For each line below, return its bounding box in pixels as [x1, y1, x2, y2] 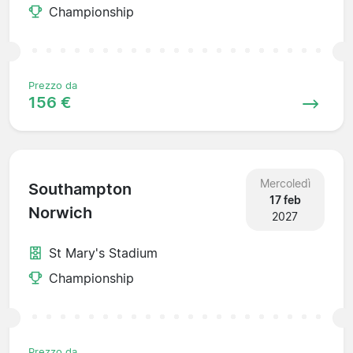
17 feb [269, 192, 301, 206]
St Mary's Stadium [49, 244, 158, 261]
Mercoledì [259, 176, 310, 190]
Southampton [28, 180, 132, 199]
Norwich [28, 203, 92, 223]
